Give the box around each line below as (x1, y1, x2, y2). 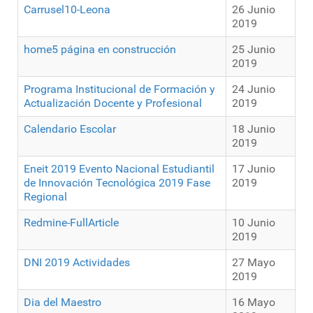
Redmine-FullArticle (24, 216, 119, 230)
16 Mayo (232, 296, 275, 310)
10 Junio (232, 216, 275, 230)
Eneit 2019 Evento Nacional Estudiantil (24, 162, 214, 176)
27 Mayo (232, 256, 275, 270)
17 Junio (232, 162, 275, 176)
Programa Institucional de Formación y (24, 82, 215, 96)
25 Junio (232, 43, 275, 57)
